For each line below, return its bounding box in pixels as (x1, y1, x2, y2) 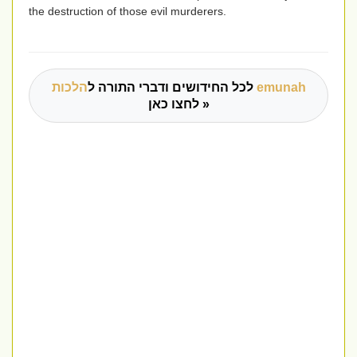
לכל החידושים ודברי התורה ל (87, 80, 253, 95)
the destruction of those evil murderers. (29, 5, 226, 18)
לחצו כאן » (198, 97, 210, 112)
